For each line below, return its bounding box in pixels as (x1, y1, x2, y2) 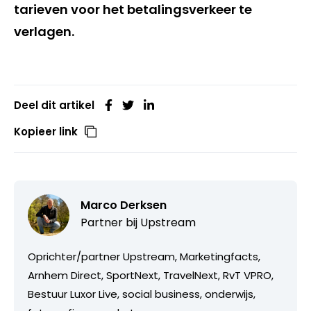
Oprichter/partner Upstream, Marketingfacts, (28, 249, 260, 264)
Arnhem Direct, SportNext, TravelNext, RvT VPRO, (28, 267, 274, 283)
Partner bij (81, 214, 140, 230)
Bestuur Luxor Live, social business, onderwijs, (28, 286, 255, 301)
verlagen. (14, 22, 74, 40)
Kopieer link (14, 124, 78, 139)
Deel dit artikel (14, 97, 94, 112)
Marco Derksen (81, 196, 167, 213)
